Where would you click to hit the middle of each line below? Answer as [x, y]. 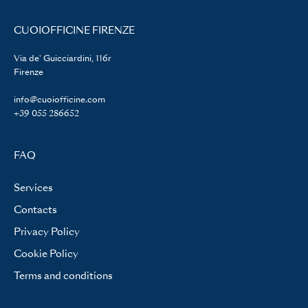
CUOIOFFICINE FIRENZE [74, 30]
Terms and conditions [63, 275]
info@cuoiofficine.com [59, 99]
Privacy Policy [47, 231]
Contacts [35, 209]
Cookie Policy [46, 253]
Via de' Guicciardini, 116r [63, 58]
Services [33, 187]
